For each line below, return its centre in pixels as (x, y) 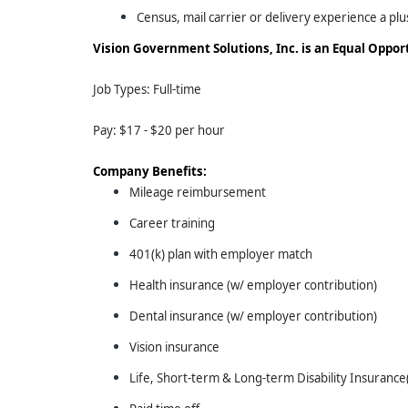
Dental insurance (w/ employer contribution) (253, 316)
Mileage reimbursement (198, 192)
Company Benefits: (150, 171)
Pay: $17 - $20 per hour (159, 130)
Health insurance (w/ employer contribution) (253, 285)
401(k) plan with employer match (221, 254)
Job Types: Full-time (147, 89)
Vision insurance (174, 347)
